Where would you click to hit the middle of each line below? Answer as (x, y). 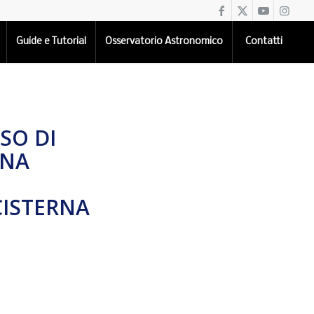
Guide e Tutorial (52, 42)
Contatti (264, 42)
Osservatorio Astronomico (164, 42)
